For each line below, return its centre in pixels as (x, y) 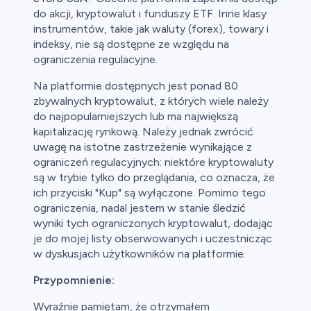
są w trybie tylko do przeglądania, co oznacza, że (154, 178)
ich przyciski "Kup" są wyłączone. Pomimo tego (150, 193)
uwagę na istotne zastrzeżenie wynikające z (143, 147)
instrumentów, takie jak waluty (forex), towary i (151, 29)
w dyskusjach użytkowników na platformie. (140, 254)
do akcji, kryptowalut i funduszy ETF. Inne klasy (150, 14)
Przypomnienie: (74, 280)
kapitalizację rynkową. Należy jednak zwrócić (143, 132)
